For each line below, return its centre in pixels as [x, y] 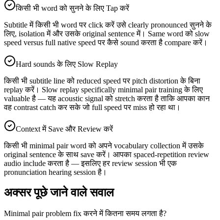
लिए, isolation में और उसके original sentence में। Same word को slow [107, 33]
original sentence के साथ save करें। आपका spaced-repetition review [107, 154]
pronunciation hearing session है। [55, 172]
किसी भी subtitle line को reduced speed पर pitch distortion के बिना [102, 81]
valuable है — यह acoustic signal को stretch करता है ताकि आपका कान [107, 98]
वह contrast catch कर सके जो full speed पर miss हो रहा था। [92, 107]
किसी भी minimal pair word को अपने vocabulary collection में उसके [104, 145]
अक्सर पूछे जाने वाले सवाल [59, 193]
